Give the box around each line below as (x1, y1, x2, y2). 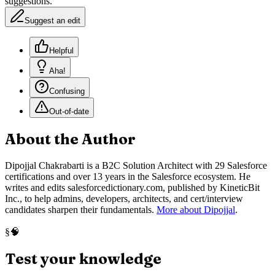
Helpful (49, 46, 74, 56)
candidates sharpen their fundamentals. (5, 204, 154, 215)
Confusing (49, 87, 85, 96)
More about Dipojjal (157, 204, 235, 215)
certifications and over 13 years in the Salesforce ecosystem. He (5, 171, 250, 182)
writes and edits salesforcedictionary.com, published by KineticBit (5, 182, 260, 193)
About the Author (5, 130, 136, 149)
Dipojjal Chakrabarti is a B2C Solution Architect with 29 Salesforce (5, 160, 267, 171)
